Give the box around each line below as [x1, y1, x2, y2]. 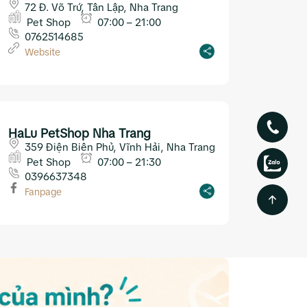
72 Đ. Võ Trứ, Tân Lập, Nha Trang [25, 1, 178, 14]
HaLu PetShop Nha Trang [8, 126, 151, 140]
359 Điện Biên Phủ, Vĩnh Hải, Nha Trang [25, 141, 215, 153]
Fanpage [25, 186, 62, 197]
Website [25, 46, 60, 58]
